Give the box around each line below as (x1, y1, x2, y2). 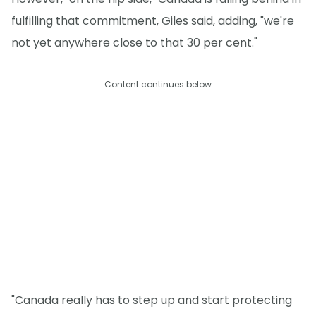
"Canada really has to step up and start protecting (11, 292, 292, 309)
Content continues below (104, 78, 212, 90)
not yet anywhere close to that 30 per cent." (11, 34, 257, 51)
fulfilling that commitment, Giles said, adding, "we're (11, 12, 294, 29)
